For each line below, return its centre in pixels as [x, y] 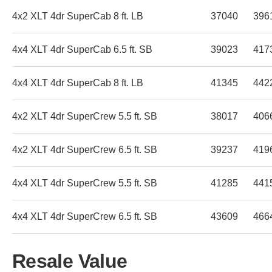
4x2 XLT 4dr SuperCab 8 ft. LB [78, 16]
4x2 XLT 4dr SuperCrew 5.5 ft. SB [85, 116]
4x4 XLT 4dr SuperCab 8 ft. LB [78, 83]
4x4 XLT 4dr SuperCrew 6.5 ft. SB [85, 216]
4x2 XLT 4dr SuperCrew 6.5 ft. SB [85, 149]
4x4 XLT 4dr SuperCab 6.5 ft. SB [82, 49]
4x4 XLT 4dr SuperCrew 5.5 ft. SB [85, 183]
